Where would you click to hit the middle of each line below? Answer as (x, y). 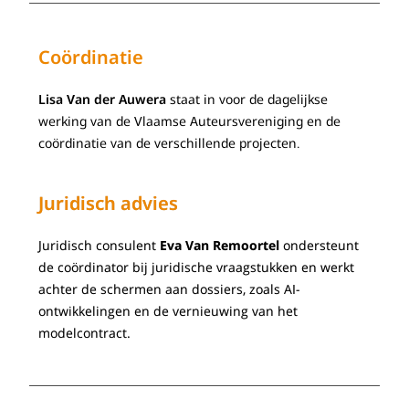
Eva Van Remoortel (220, 245)
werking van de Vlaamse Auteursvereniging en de (190, 121)
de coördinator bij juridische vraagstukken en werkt (197, 267)
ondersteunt (320, 245)
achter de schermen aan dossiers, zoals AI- (170, 289)
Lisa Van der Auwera (103, 99)
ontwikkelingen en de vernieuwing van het (168, 311)
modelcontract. (85, 333)
